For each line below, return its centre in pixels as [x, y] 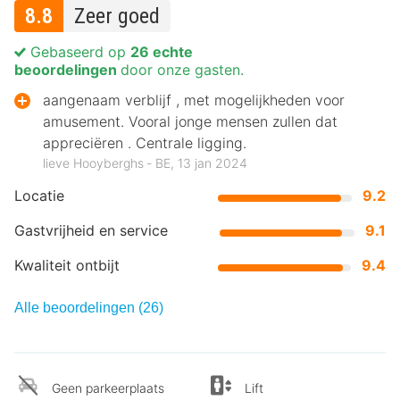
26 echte [162, 52]
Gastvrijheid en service [91, 231]
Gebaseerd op [78, 52]
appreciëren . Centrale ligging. [145, 143]
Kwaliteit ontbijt [67, 266]
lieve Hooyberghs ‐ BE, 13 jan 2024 [145, 163]
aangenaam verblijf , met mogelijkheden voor [194, 100]
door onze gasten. [182, 70]
